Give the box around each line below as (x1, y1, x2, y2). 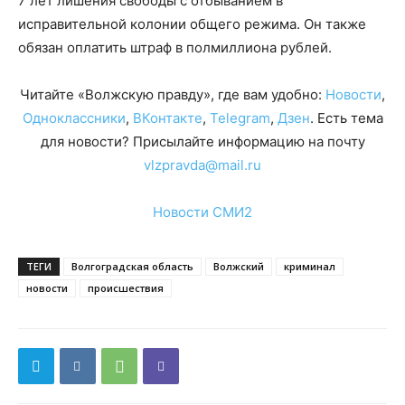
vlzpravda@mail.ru (144, 156, 261, 174)
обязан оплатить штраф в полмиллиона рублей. (18, 39, 332, 56)
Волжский (213, 259, 264, 273)
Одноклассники (22, 109, 126, 127)
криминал (284, 259, 335, 273)
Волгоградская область (71, 259, 193, 273)
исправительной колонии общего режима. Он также (18, 15, 366, 33)
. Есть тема (309, 109, 383, 127)
